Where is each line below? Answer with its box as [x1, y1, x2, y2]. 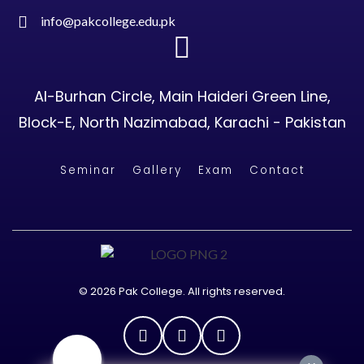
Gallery [132, 162, 182, 179]
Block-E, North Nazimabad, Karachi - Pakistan [18, 112, 346, 133]
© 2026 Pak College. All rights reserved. [79, 284, 285, 300]
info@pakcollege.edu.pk [41, 13, 175, 29]
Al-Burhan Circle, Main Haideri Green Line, [33, 86, 331, 107]
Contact [249, 162, 305, 179]
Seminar [59, 162, 116, 179]
